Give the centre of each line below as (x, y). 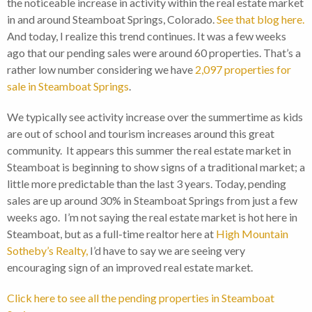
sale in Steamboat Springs (68, 86)
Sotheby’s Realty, (47, 251)
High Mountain (252, 234)
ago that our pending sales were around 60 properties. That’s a (154, 53)
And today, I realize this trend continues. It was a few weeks (147, 36)
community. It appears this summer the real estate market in (149, 150)
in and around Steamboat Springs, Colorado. (112, 19)
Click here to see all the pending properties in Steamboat (141, 298)
